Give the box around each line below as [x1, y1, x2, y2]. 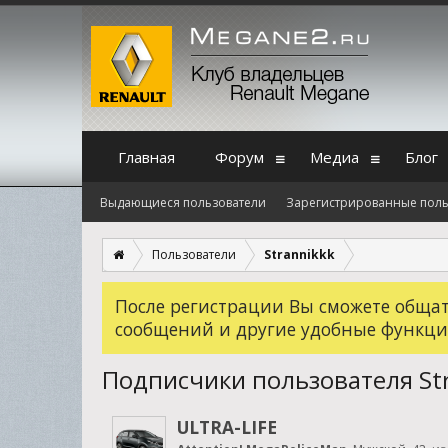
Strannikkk [264, 246, 335, 263]
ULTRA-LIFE [177, 415, 277, 439]
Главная [118, 147, 175, 167]
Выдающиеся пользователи [100, 194, 266, 211]
